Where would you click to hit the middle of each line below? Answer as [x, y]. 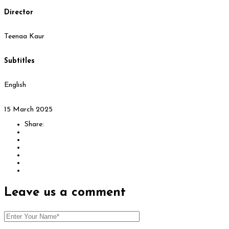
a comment [93, 193]
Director [19, 12]
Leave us [32, 193]
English [15, 85]
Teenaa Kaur [24, 37]
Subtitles [19, 61]
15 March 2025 [28, 110]
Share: [34, 125]
